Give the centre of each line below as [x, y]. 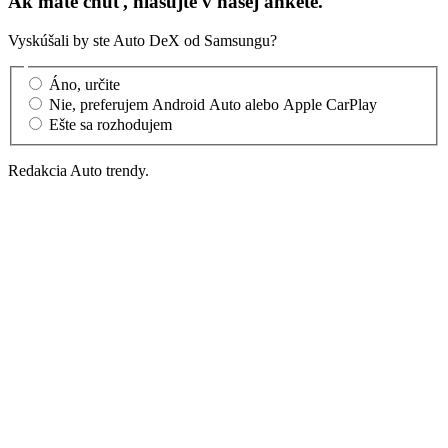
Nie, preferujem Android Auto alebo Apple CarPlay [213, 104]
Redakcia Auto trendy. [78, 170]
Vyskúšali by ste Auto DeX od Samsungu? [142, 41]
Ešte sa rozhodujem [110, 124]
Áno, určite [84, 84]
